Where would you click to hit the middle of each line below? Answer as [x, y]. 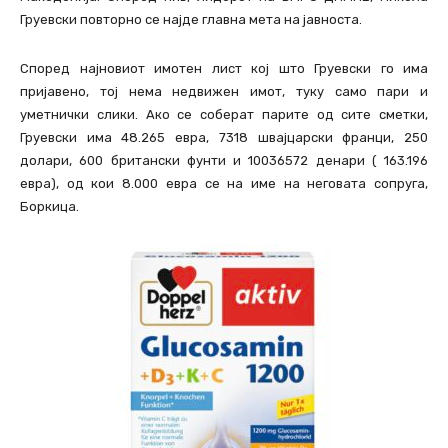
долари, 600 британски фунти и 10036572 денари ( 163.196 [224, 161]
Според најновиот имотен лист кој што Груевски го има [224, 69]
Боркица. [49, 207]
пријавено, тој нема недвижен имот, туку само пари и [224, 92]
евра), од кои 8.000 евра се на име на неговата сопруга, [224, 184]
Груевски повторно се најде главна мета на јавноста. [191, 20]
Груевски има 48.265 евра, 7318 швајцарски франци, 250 [224, 138]
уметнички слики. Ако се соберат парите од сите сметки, [224, 115]
